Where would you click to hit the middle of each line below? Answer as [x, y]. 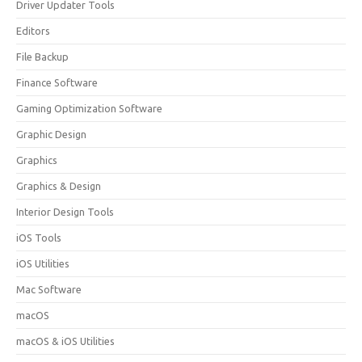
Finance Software [57, 82]
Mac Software [49, 289]
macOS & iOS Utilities [65, 341]
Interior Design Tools [65, 212]
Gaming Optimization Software [89, 108]
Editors [33, 31]
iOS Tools [39, 238]
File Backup [42, 57]
